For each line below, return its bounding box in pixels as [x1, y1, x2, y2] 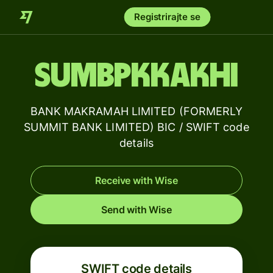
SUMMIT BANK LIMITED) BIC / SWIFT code [24, 121, 249, 133]
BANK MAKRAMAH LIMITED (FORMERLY [30, 105, 243, 118]
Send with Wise [101, 204, 172, 216]
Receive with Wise [95, 174, 178, 186]
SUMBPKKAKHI [35, 59, 238, 93]
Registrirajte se [134, 11, 200, 23]
